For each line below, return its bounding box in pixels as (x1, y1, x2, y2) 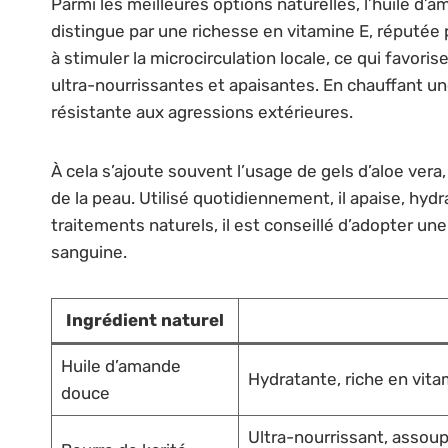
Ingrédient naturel (66, 309, 224, 330)
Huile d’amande (60, 355, 181, 376)
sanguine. (51, 241, 127, 262)
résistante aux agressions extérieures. (51, 101, 353, 122)
